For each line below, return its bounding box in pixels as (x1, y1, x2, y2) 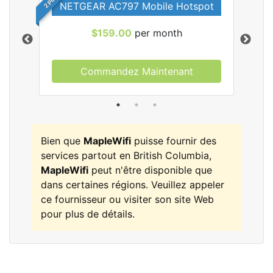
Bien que (41, 135, 83, 147)
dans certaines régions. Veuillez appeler (41, 179, 224, 191)
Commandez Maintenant (80, 65, 193, 77)
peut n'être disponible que (88, 164, 212, 176)
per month (131, 27, 182, 39)
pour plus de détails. (41, 208, 135, 220)
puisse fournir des (131, 135, 216, 147)
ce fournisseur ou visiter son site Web (41, 193, 214, 205)
